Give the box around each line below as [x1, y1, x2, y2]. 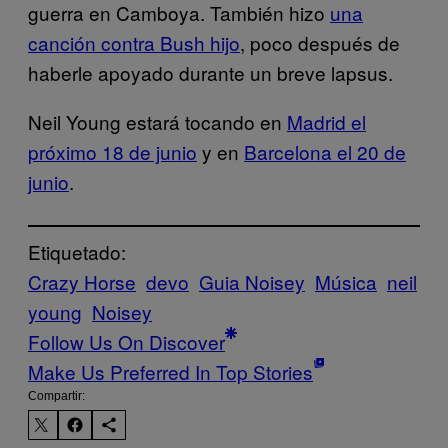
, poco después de [240, 28, 400, 56]
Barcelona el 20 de [244, 137, 406, 165]
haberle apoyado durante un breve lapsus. [28, 58, 393, 86]
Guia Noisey [199, 267, 305, 295]
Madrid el [287, 107, 366, 135]
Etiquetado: [28, 237, 126, 265]
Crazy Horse [28, 267, 136, 295]
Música [315, 267, 377, 295]
